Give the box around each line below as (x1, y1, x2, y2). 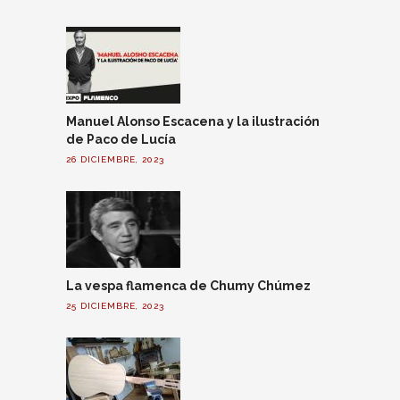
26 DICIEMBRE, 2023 (66, 154, 164, 165)
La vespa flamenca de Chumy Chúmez (66, 279, 311, 294)
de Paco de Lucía (66, 132, 176, 147)
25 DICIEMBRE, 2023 (66, 301, 164, 312)
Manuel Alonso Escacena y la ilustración (66, 114, 320, 129)
